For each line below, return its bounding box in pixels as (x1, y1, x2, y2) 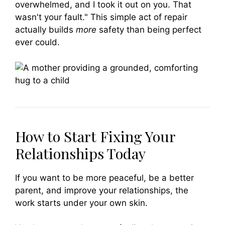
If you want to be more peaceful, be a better (15, 172, 194, 183)
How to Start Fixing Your (15, 126, 175, 146)
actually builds (15, 25, 76, 35)
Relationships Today (15, 143, 146, 163)
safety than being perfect (96, 25, 201, 35)
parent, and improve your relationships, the (15, 185, 188, 195)
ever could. (15, 37, 60, 48)
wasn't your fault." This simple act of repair (15, 12, 187, 23)
